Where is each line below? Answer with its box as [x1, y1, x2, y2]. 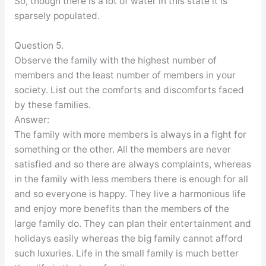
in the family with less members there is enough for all [14, 173, 248, 185]
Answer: [14, 113, 49, 125]
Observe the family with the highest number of [14, 54, 217, 66]
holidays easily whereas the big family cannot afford [14, 232, 243, 244]
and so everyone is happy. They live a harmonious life [14, 188, 246, 199]
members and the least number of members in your [14, 69, 236, 81]
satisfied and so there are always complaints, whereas [14, 158, 251, 170]
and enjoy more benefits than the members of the [14, 202, 229, 214]
